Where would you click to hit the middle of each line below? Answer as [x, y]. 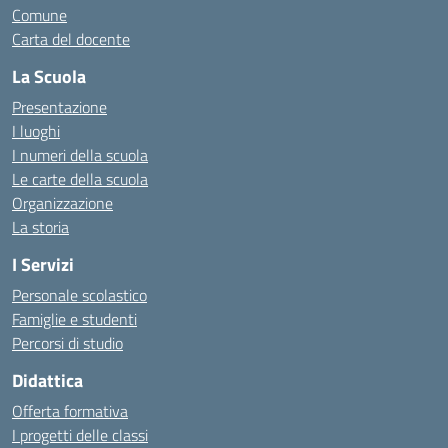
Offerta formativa [70, 411]
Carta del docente [71, 39]
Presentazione [59, 107]
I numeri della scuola [80, 155]
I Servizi [43, 264]
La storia [40, 227]
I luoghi [36, 131]
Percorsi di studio [67, 343]
